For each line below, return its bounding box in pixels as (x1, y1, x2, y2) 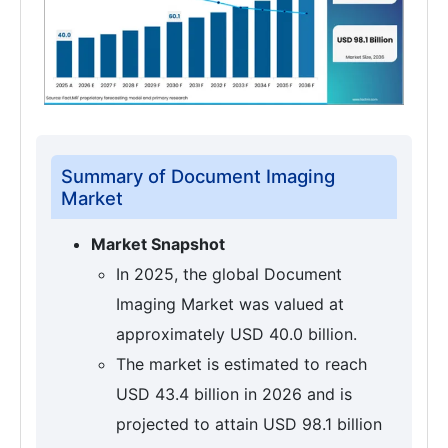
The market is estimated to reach (116, 354, 367, 375)
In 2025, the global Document (116, 264, 342, 285)
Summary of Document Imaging (61, 165, 335, 188)
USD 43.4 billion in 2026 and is (116, 384, 352, 405)
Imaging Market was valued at (116, 294, 344, 315)
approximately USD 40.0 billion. (116, 324, 357, 345)
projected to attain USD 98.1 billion (116, 414, 382, 435)
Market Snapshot (91, 234, 225, 255)
